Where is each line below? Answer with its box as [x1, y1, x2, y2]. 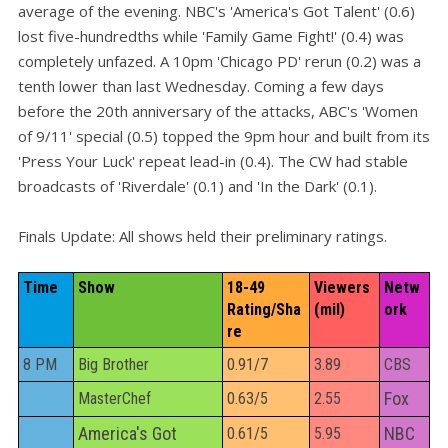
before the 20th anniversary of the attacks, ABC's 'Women [18, 101, 418, 122]
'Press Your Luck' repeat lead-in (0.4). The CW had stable [18, 151, 408, 172]
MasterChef [78, 388, 151, 408]
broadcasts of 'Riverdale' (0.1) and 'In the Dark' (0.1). [18, 176, 381, 197]
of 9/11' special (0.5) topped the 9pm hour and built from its [18, 126, 430, 147]
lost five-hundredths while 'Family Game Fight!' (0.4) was [18, 26, 404, 47]
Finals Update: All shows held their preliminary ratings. [18, 226, 387, 247]
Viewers [314, 277, 370, 297]
